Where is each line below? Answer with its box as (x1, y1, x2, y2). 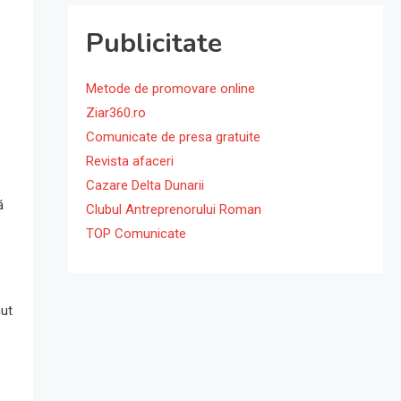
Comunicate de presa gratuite (85, 129, 260, 145)
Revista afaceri (85, 153, 174, 169)
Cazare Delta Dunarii (85, 177, 204, 193)
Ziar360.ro (85, 105, 146, 121)
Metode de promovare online (85, 81, 255, 97)
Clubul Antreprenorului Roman (85, 201, 261, 218)
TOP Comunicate (85, 226, 186, 242)
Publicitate (85, 25, 222, 62)
